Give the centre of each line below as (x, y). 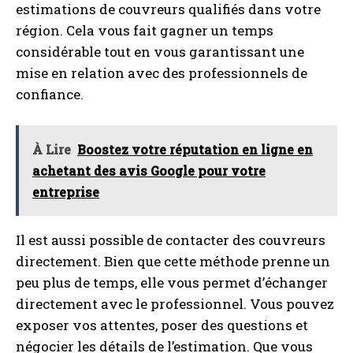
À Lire (52, 149)
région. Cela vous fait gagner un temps (145, 30)
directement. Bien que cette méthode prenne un (173, 261)
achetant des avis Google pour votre (149, 171)
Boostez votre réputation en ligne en (195, 149)
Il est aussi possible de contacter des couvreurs (171, 240)
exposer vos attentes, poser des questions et (162, 325)
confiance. (50, 94)
